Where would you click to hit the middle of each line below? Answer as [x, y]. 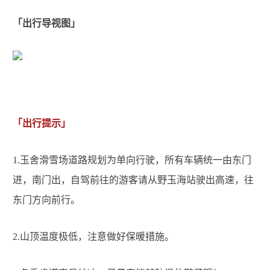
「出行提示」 [42, 124]
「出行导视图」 [46, 24]
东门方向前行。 [46, 200]
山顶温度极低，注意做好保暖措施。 [97, 237]
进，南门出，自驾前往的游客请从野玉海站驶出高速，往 [133, 180]
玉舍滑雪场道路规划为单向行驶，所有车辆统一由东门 [136, 160]
